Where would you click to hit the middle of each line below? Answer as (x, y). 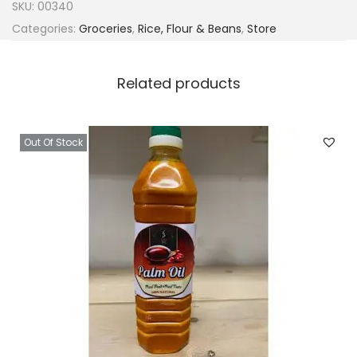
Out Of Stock (53, 142)
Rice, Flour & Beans (190, 29)
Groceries (106, 29)
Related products (178, 83)
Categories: (45, 29)
